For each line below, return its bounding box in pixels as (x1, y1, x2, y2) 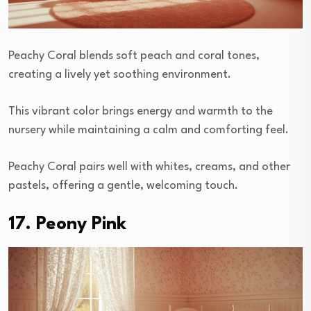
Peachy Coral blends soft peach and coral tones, (8, 49, 260, 62)
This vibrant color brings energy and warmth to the (8, 105, 273, 117)
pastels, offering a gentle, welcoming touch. (8, 179, 238, 192)
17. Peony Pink (8, 215, 126, 233)
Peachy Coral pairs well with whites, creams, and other (8, 160, 290, 173)
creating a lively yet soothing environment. (8, 68, 231, 81)
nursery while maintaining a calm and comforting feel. (8, 124, 289, 136)
